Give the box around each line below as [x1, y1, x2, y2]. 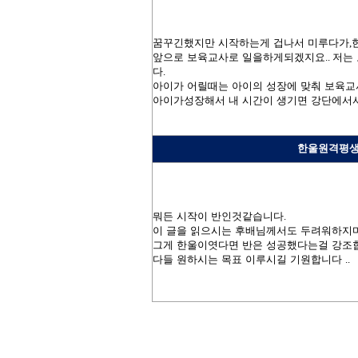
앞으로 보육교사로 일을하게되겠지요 [152, 50, 325, 63]
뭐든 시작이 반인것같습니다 [152, 209, 284, 222]
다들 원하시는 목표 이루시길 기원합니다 [152, 253, 345, 265]
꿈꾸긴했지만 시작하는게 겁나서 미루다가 [152, 36, 349, 49]
